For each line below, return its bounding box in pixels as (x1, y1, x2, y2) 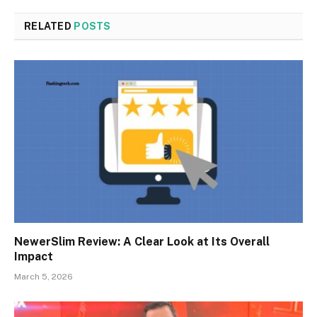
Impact (14, 249, 53, 263)
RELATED (24, 21, 74, 33)
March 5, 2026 (14, 271, 73, 282)
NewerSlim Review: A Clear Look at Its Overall (14, 234, 270, 248)
